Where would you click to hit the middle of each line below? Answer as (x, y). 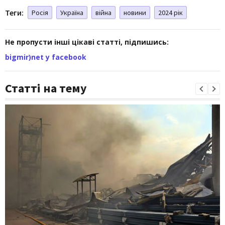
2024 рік (171, 12)
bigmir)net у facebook (46, 57)
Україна (72, 12)
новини (135, 12)
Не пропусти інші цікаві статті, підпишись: (87, 42)
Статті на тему (46, 88)
